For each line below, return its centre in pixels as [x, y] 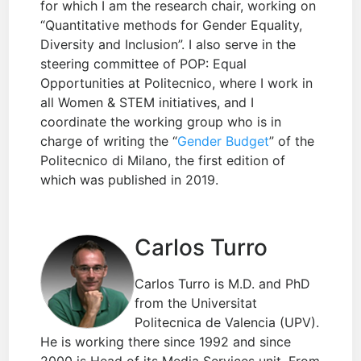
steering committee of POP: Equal [144, 64]
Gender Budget [224, 141]
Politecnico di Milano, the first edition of [163, 161]
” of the [292, 141]
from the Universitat [196, 303]
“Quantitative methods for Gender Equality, [172, 25]
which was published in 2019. [130, 180]
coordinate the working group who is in [161, 122]
